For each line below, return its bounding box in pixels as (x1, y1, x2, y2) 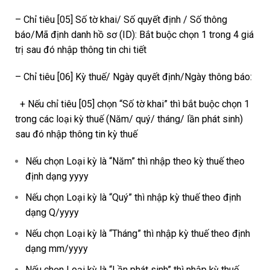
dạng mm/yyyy (25, 242, 88, 254)
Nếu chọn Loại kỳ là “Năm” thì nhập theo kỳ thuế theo (25, 155, 245, 167)
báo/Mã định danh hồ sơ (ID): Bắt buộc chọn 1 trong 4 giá (15, 28, 254, 40)
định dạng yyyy (25, 170, 89, 182)
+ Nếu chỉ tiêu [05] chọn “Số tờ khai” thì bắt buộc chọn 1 (15, 98, 250, 110)
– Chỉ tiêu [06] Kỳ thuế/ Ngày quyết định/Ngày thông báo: (15, 71, 252, 83)
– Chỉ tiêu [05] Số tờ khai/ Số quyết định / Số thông (15, 13, 227, 25)
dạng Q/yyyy (25, 206, 79, 218)
